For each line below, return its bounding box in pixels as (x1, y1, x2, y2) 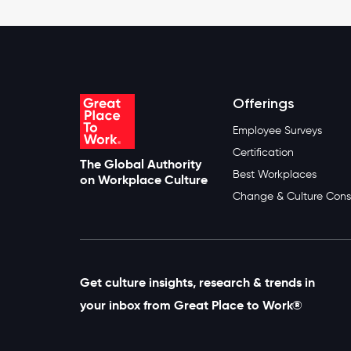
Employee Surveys (232, 123, 322, 137)
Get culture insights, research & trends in (80, 273, 315, 291)
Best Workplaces (232, 167, 317, 181)
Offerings (232, 94, 295, 112)
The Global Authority (80, 155, 201, 172)
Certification (232, 145, 294, 159)
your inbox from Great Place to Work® (80, 296, 302, 313)
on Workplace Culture (80, 171, 208, 188)
